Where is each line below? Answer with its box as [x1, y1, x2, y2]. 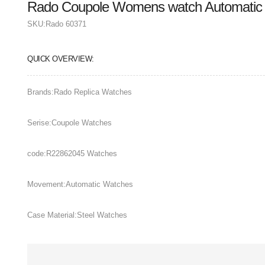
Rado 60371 [46, 20, 86, 29]
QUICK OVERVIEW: [27, 54, 94, 63]
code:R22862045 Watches [27, 148, 117, 158]
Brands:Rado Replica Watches [27, 87, 132, 96]
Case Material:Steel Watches [27, 210, 127, 219]
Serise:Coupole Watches [27, 118, 112, 127]
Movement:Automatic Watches [27, 179, 133, 189]
